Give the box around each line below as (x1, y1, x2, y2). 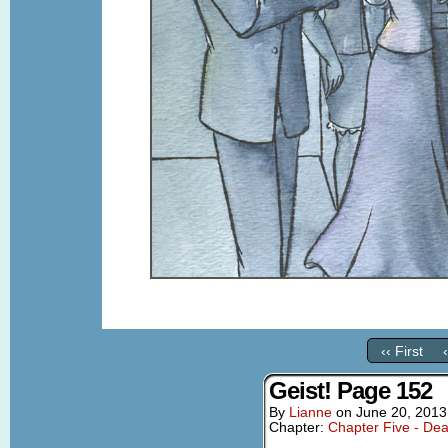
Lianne (289, 405, 332, 420)
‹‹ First (380, 343, 423, 360)
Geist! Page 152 (269, 377, 432, 404)
